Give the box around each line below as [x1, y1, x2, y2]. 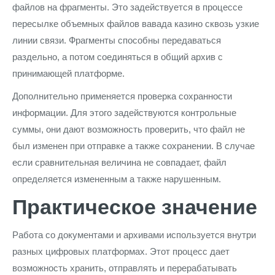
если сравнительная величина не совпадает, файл [12, 157, 227, 168]
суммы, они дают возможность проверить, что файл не [12, 124, 245, 134]
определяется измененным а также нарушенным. [12, 174, 221, 184]
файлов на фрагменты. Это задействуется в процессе [12, 2, 242, 12]
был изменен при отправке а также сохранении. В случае [12, 141, 255, 151]
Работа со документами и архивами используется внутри [12, 230, 256, 240]
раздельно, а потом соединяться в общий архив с [12, 52, 223, 62]
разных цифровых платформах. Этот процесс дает [12, 246, 230, 257]
